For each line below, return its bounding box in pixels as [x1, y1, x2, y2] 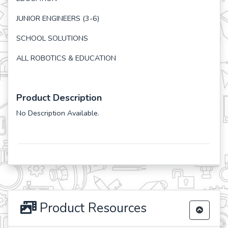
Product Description [16, 92, 102, 104]
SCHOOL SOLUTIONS [16, 33, 88, 43]
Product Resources [36, 199, 147, 217]
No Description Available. [16, 108, 99, 118]
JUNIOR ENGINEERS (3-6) [16, 13, 99, 23]
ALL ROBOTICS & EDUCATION [16, 53, 116, 63]
